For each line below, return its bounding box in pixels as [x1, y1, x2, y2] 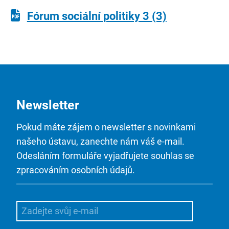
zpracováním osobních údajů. [16, 164, 135, 175]
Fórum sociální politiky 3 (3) [27, 10, 167, 23]
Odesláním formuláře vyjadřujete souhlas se [16, 150, 194, 161]
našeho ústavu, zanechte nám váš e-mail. [16, 135, 185, 147]
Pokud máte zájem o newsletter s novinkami [16, 121, 196, 132]
